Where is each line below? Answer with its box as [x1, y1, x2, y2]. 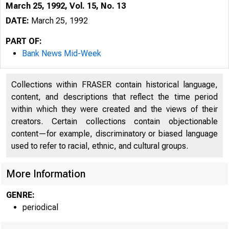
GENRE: [6, 190, 35, 200]
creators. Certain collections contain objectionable [11, 117, 218, 126]
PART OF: [6, 36, 42, 46]
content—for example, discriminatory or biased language [11, 129, 218, 139]
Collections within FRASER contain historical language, [11, 80, 218, 89]
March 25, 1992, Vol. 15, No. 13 [6, 1, 126, 11]
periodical [22, 202, 58, 212]
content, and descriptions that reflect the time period [11, 92, 218, 102]
